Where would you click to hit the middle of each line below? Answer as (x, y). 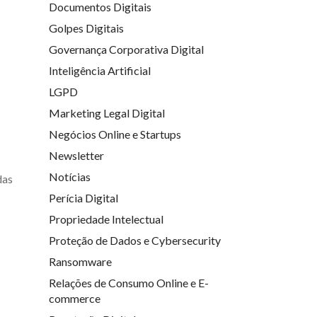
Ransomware (80, 261)
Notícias (69, 176)
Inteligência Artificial (99, 70)
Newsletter (76, 155)
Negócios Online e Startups (115, 134)
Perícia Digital (83, 197)
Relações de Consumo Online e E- (128, 282)
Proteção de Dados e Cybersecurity (134, 240)
